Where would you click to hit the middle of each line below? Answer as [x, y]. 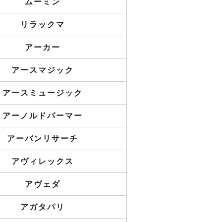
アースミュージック [43, 93]
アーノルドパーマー [43, 116]
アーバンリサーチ [43, 139]
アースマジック [43, 70]
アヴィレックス [43, 161]
